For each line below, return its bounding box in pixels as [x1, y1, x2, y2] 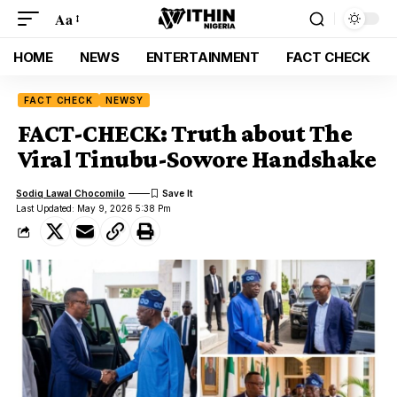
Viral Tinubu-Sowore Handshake [18, 145, 377, 173]
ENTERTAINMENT [145, 48, 260, 66]
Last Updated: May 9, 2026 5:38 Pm [16, 203, 172, 214]
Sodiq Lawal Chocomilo [16, 187, 126, 198]
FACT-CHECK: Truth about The [18, 120, 352, 147]
